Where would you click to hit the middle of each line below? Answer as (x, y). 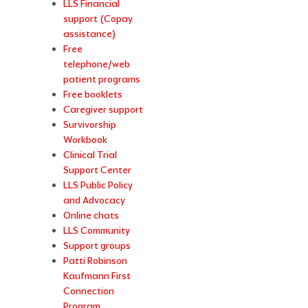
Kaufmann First (97, 276)
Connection (89, 291)
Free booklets (93, 95)
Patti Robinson (96, 261)
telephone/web (97, 64)
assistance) (90, 34)
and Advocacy (95, 200)
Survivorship (90, 125)
